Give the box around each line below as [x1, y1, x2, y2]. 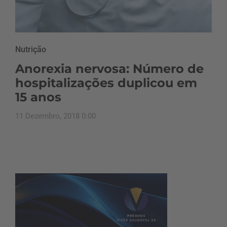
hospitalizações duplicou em [15, 75, 197, 90]
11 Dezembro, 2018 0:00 [15, 111, 96, 121]
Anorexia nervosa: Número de [15, 61, 204, 76]
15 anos [15, 89, 61, 104]
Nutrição [15, 44, 46, 54]
